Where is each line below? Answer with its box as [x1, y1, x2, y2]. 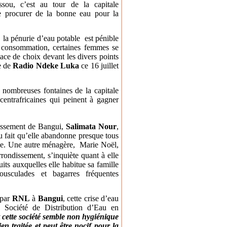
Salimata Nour [65, 122, 117, 131]
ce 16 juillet [79, 61, 119, 70]
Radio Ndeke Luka [13, 61, 79, 70]
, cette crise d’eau [62, 194, 119, 203]
